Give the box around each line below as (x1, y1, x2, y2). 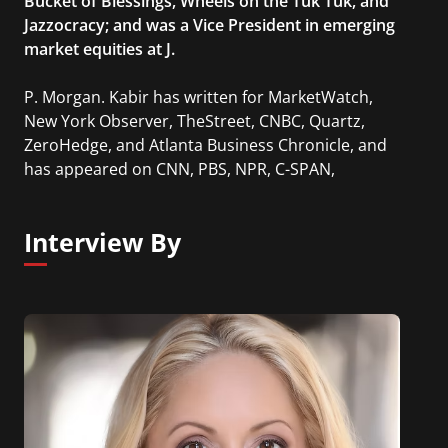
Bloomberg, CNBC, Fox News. (24, 182, 241, 205)
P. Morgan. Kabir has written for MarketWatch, (24, 86, 373, 109)
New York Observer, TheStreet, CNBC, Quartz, (24, 110, 365, 133)
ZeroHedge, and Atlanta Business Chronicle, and (24, 134, 387, 157)
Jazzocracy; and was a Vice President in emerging (24, 14, 395, 37)
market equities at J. (24, 38, 175, 61)
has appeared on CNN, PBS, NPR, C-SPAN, (24, 158, 335, 181)
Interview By (24, 225, 181, 260)
